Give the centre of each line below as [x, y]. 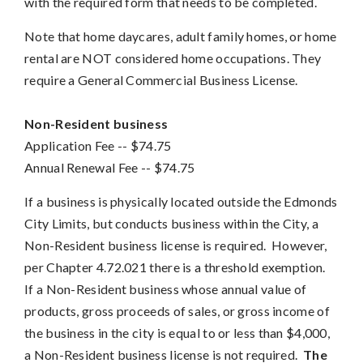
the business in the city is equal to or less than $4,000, [177, 332]
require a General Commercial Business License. [163, 79]
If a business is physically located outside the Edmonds [181, 201]
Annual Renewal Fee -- [88, 167]
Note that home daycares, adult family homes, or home [181, 36]
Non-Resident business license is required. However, [176, 245]
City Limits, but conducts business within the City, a [171, 223]
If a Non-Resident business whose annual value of [166, 288]
